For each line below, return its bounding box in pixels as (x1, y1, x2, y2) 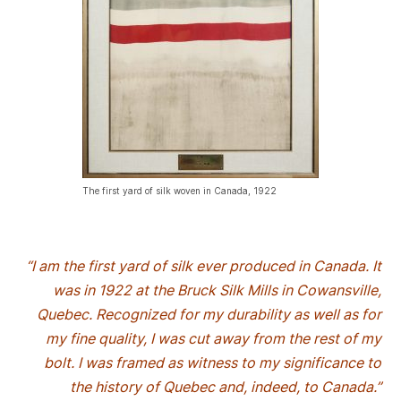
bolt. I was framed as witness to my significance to (43, 354, 381, 372)
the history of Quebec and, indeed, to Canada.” (69, 378, 381, 397)
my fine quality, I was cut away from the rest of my (45, 329, 381, 348)
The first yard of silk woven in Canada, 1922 (82, 185, 277, 197)
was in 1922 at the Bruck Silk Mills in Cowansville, (52, 281, 381, 300)
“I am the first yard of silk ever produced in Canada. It (25, 257, 381, 276)
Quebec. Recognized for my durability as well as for (36, 305, 381, 324)
